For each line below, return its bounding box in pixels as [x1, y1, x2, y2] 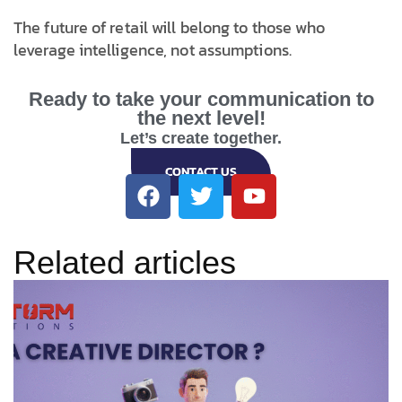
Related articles [13, 243, 236, 281]
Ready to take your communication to [28, 87, 374, 110]
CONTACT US [165, 162, 237, 181]
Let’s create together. [120, 128, 282, 147]
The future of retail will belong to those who [13, 14, 326, 39]
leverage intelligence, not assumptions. [13, 37, 292, 62]
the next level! [136, 106, 266, 129]
